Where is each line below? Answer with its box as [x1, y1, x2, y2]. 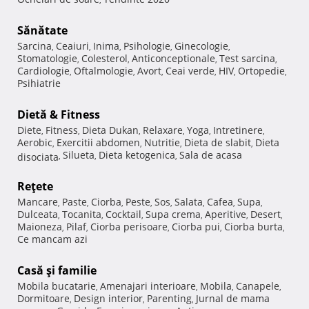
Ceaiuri [56, 39, 89, 52]
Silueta [63, 148, 94, 161]
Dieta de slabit [184, 135, 251, 149]
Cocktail [106, 207, 141, 221]
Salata [175, 195, 203, 208]
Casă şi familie [17, 262, 97, 278]
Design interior [74, 291, 143, 305]
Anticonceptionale [132, 51, 215, 65]
